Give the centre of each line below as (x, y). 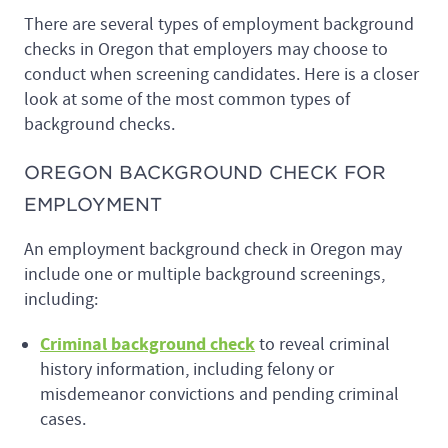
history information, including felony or (187, 370)
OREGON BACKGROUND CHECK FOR (205, 173)
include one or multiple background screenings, (204, 275)
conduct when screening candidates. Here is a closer (221, 75)
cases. (65, 420)
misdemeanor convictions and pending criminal (219, 395)
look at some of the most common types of (187, 100)
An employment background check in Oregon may (213, 250)
